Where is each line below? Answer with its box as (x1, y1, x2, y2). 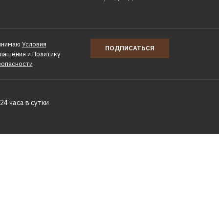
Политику (32, 50, 60, 58)
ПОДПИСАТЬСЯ (105, 44, 154, 52)
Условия (22, 40, 46, 48)
